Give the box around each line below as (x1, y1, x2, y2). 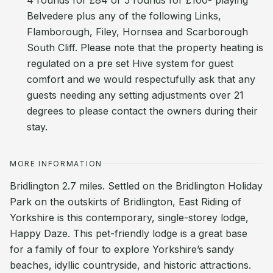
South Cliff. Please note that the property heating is (27, 41, 263, 54)
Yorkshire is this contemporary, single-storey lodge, (10, 211, 249, 224)
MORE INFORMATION (10, 159, 102, 168)
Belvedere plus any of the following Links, (27, 10, 221, 22)
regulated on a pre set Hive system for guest (27, 57, 233, 69)
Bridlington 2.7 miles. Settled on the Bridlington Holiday (10, 180, 263, 192)
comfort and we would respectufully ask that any (27, 73, 255, 85)
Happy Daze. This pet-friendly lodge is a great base (10, 227, 247, 239)
